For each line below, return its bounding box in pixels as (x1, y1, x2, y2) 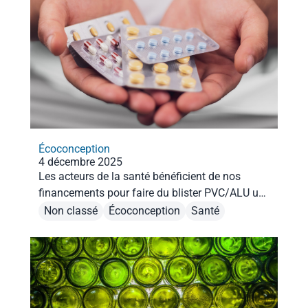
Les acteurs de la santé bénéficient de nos (38, 169, 241, 183)
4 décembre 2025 (38, 155, 122, 168)
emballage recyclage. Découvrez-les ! (144, 202, 219, 216)
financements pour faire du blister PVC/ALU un (38, 186, 265, 199)
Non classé (44, 204, 98, 218)
